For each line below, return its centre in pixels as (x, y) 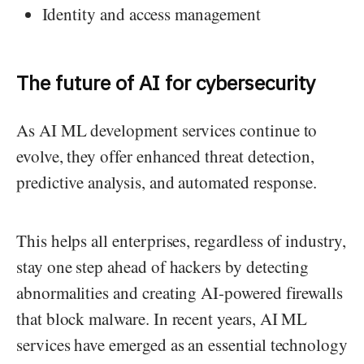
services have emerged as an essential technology (182, 344)
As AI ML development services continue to (167, 130)
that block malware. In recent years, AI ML (162, 318)
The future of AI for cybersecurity (168, 82)
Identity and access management (154, 14)
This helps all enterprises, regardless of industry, (181, 240)
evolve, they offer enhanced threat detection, (166, 156)
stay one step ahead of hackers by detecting (163, 266)
